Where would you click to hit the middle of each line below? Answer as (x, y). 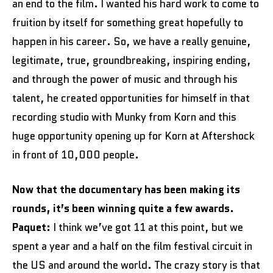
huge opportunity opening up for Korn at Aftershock (133, 136)
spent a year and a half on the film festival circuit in (132, 246)
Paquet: (31, 227)
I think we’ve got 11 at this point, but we (147, 227)
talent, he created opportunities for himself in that (131, 98)
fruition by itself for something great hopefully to (128, 23)
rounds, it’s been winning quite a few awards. (123, 208)
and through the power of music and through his (125, 79)
